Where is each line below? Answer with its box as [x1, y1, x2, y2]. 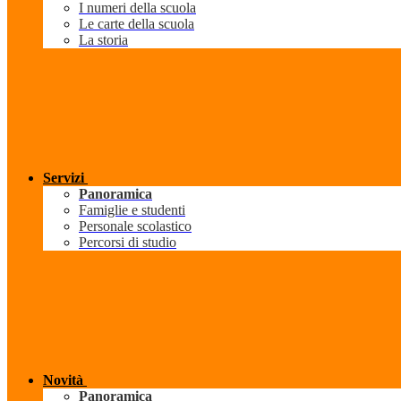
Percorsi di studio [79, 235, 176, 251]
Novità [43, 372, 83, 388]
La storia [79, 32, 128, 48]
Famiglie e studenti [79, 202, 185, 218]
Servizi [43, 170, 84, 186]
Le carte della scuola [79, 16, 194, 32]
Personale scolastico [79, 218, 192, 235]
